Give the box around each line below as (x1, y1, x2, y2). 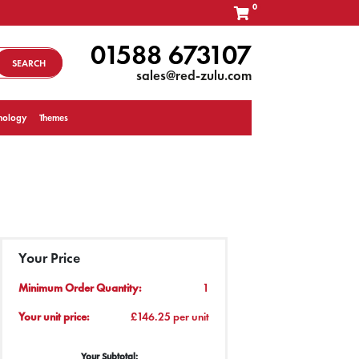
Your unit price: (18, 309, 90, 324)
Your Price (18, 248, 80, 267)
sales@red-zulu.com (135, 67, 252, 84)
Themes (39, 111, 69, 124)
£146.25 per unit (130, 309, 209, 324)
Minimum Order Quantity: (18, 280, 142, 295)
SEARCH (11, 56, 46, 70)
